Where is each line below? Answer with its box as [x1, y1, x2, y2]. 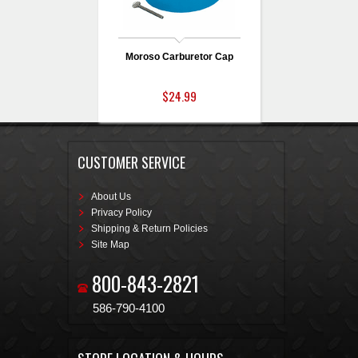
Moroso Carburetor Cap [125, 51, 233, 63]
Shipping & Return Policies [91, 223, 208, 235]
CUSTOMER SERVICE [78, 152, 185, 173]
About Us [91, 191, 131, 203]
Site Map [91, 239, 129, 251]
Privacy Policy [91, 207, 152, 219]
